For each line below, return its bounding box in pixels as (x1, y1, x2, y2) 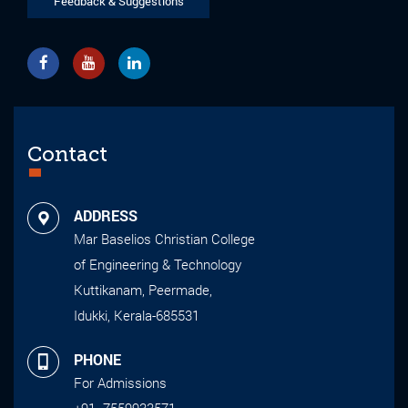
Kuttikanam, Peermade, (74, 280, 212, 299)
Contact (27, 141, 107, 167)
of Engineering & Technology (74, 254, 241, 273)
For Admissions (74, 372, 167, 392)
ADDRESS (74, 205, 138, 225)
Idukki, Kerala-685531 (74, 305, 199, 324)
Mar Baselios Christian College (74, 229, 255, 248)
